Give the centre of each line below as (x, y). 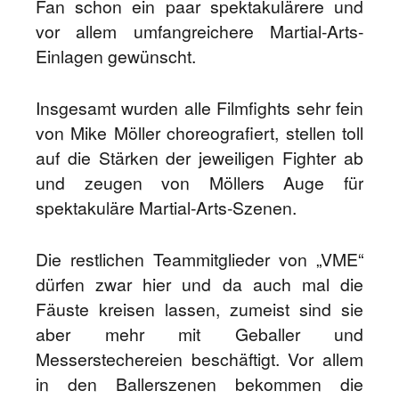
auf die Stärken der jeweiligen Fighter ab (199, 158)
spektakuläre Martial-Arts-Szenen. (166, 208)
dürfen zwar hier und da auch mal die (199, 284)
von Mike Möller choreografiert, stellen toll (199, 133)
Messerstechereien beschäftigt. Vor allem (199, 359)
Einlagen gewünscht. (116, 56)
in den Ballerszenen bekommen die (199, 384)
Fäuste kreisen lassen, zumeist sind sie (199, 309)
